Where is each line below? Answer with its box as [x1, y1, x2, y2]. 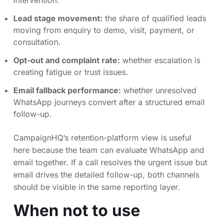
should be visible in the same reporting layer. [13, 182, 180, 192]
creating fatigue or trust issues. [13, 67, 128, 77]
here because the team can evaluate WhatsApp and [13, 145, 204, 155]
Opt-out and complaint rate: [13, 55, 120, 66]
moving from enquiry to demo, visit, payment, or [13, 25, 194, 36]
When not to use [13, 200, 140, 220]
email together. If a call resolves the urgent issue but [13, 157, 207, 167]
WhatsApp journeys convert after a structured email [13, 97, 205, 107]
